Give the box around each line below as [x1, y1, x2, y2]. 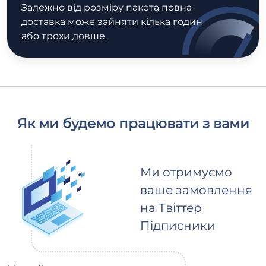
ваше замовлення [140, 182, 252, 197]
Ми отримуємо [140, 164, 232, 179]
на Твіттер [140, 200, 202, 215]
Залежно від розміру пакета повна [21, 2, 192, 14]
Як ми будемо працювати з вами [17, 115, 249, 132]
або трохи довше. [21, 30, 107, 42]
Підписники [140, 218, 216, 233]
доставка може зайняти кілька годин [21, 16, 202, 28]
